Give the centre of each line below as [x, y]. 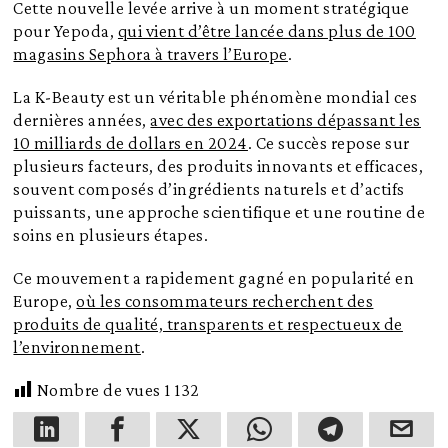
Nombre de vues [98, 389]
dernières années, [82, 119]
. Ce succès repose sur [328, 142]
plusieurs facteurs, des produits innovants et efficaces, [218, 165]
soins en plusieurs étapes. [111, 234]
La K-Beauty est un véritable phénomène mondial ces [215, 96]
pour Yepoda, [65, 30]
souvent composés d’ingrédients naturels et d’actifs [209, 188]
